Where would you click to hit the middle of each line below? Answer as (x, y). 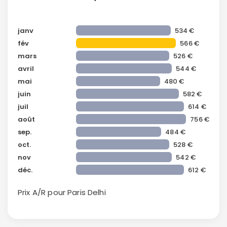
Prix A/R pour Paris (53, 192)
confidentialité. (46, 21)
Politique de (180, 14)
